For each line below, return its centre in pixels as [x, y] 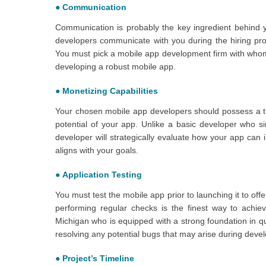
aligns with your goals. [97, 150]
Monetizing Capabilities [110, 91]
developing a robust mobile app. [115, 66]
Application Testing [102, 174]
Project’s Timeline [98, 258]
